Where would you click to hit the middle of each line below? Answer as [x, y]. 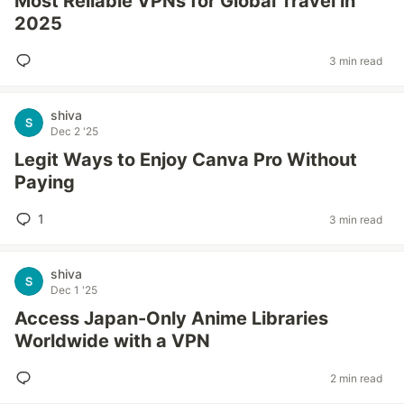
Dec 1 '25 [74, 290]
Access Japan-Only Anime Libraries [171, 318]
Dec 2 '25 [74, 131]
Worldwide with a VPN [112, 341]
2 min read [356, 378]
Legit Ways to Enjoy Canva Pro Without [186, 160]
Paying [45, 182]
